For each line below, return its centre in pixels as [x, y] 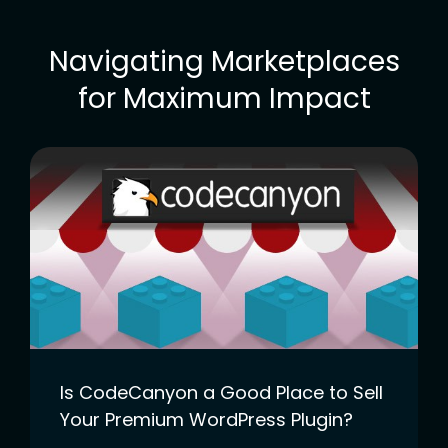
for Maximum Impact [224, 98]
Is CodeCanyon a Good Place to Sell [221, 392]
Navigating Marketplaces [224, 61]
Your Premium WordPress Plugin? [206, 419]
